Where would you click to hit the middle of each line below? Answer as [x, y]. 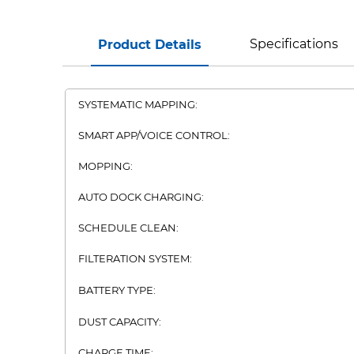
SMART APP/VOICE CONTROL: [154, 135]
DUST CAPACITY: [120, 322]
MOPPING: [105, 166]
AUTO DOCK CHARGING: [141, 197]
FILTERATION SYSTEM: [135, 258]
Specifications [294, 44]
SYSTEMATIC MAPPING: [138, 104]
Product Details [150, 45]
